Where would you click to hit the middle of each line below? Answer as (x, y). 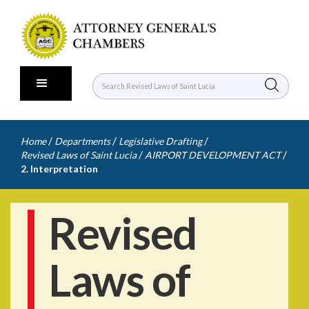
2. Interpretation (59, 169)
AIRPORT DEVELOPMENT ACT (213, 155)
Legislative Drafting (160, 141)
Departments (82, 141)
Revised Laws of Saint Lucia (79, 155)
